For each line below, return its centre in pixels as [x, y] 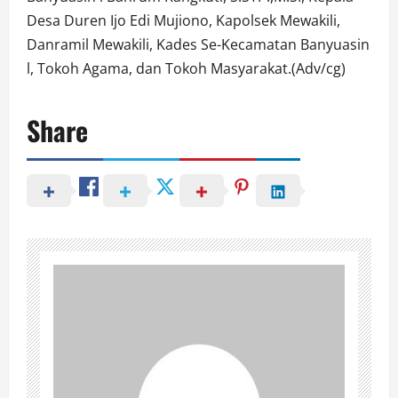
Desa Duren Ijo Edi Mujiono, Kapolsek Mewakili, [183, 20]
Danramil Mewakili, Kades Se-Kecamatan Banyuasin [198, 44]
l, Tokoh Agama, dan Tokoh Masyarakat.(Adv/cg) [186, 68]
